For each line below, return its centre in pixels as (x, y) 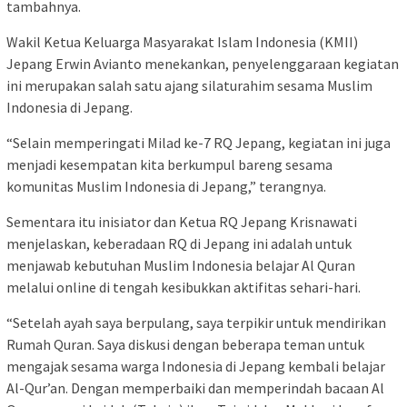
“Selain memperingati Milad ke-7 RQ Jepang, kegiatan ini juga (199, 142)
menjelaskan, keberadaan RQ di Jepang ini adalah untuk (179, 243)
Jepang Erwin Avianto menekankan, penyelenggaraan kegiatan (203, 63)
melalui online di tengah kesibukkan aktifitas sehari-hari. (184, 287)
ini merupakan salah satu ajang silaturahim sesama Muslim (189, 85)
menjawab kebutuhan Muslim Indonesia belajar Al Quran (181, 265)
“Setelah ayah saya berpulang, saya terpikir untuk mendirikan (196, 322)
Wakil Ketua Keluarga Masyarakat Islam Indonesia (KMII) (182, 41)
